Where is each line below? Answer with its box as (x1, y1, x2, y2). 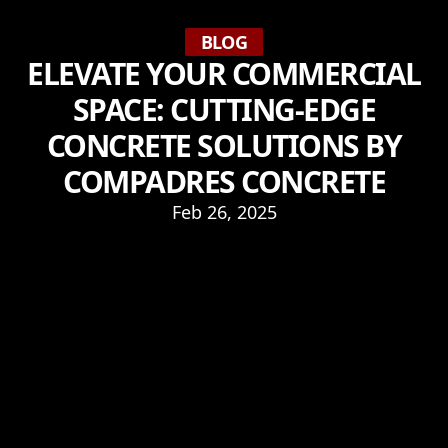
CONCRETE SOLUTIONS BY (46, 125, 402, 166)
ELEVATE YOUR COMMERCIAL (27, 53, 421, 94)
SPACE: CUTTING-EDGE (72, 89, 376, 130)
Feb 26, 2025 (171, 200, 277, 224)
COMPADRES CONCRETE (63, 161, 385, 202)
